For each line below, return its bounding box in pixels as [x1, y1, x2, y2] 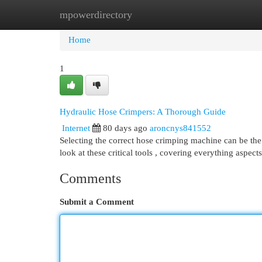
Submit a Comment [60, 197, 134, 206]
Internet [62, 123, 90, 133]
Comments [60, 171, 121, 186]
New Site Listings [117, 10, 181, 19]
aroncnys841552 [150, 123, 211, 133]
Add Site [198, 10, 230, 19]
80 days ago [103, 123, 147, 133]
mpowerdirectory [60, 9, 132, 20]
